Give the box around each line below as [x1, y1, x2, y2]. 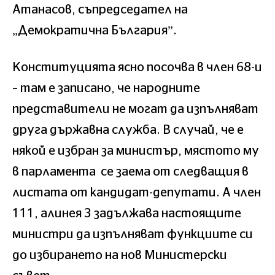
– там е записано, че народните [12, 82, 200, 95]
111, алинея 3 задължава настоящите [12, 207, 241, 220]
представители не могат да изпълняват [12, 103, 258, 115]
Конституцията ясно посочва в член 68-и [12, 61, 262, 74]
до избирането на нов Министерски [12, 249, 227, 261]
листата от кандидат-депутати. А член [12, 186, 261, 199]
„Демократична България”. [12, 24, 177, 37]
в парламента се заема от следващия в [12, 165, 249, 178]
